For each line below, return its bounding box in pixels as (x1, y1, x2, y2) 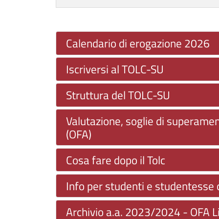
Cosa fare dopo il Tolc (66, 151, 165, 169)
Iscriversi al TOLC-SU (66, 60, 164, 78)
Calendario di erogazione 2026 (66, 35, 210, 52)
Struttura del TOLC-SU (66, 86, 171, 104)
